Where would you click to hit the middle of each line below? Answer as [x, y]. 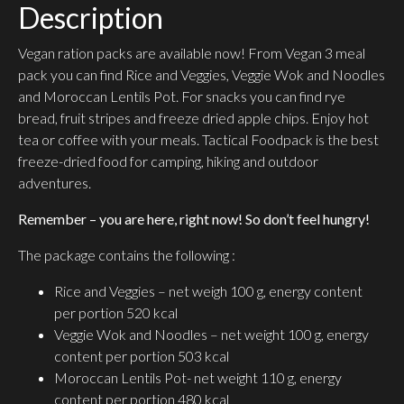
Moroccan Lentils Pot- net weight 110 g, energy [198, 378]
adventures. [55, 183]
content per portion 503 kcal [142, 356]
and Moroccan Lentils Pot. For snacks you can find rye [182, 96]
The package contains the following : [127, 255]
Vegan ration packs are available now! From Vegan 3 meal [192, 53]
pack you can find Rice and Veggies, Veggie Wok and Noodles [202, 75]
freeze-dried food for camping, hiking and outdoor [168, 161]
